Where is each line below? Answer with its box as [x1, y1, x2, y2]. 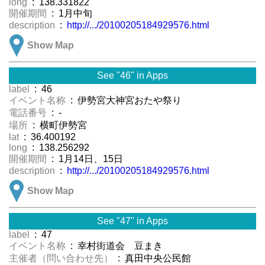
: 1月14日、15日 [49, 154, 123, 164]
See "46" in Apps [97, 70, 168, 81]
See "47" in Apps [97, 216, 168, 227]
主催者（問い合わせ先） [9, 253, 115, 264]
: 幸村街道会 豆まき [68, 241, 163, 251]
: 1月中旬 [49, 8, 92, 19]
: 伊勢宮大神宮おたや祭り [68, 95, 182, 106]
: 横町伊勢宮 [30, 120, 87, 131]
